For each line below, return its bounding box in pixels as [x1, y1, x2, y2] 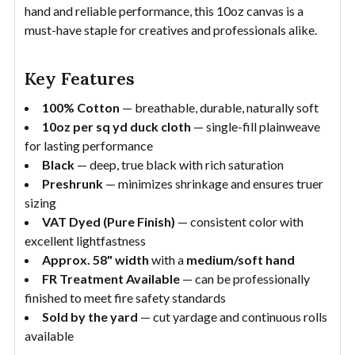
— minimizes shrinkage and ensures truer [103, 175, 323, 191]
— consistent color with [175, 213, 303, 229]
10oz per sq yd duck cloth [42, 118, 191, 134]
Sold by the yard [42, 308, 138, 324]
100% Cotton [42, 99, 120, 115]
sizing [25, 194, 56, 210]
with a [149, 251, 186, 267]
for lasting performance [25, 137, 153, 153]
